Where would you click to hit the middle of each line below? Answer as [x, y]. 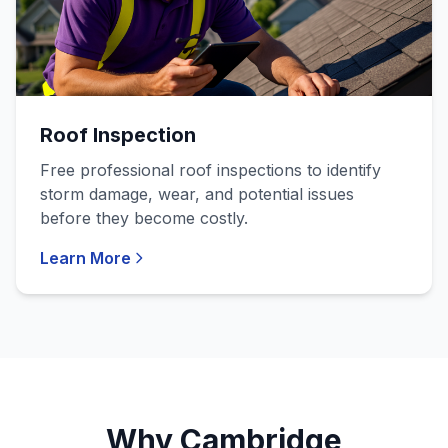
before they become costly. [144, 218]
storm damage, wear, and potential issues [197, 194]
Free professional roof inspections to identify [210, 170]
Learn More [85, 258]
